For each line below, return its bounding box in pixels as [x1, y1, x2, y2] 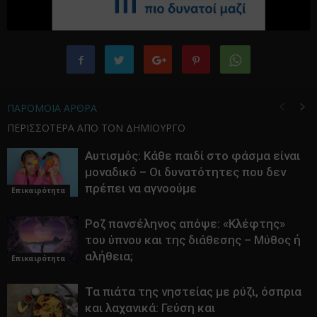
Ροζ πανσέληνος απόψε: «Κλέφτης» [85, 216, 285, 231]
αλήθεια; [85, 248, 133, 263]
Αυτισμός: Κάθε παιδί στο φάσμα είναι [85, 148, 300, 163]
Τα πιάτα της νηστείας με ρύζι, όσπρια [85, 284, 301, 299]
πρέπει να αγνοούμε [85, 180, 197, 195]
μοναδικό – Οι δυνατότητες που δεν [85, 164, 286, 179]
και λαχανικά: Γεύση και [85, 300, 215, 315]
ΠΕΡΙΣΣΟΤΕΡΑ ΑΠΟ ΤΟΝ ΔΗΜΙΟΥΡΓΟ [7, 120, 185, 134]
